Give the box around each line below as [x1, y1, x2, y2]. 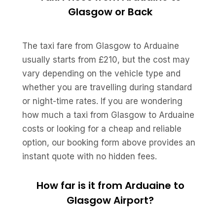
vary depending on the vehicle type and [22, 69, 181, 78]
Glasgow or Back [68, 5, 153, 19]
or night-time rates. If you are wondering [22, 96, 183, 106]
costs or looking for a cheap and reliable [22, 124, 182, 134]
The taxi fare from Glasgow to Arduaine [22, 41, 179, 51]
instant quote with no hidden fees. [22, 151, 157, 161]
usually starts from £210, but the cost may [22, 55, 190, 65]
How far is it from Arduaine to [36, 179, 184, 192]
